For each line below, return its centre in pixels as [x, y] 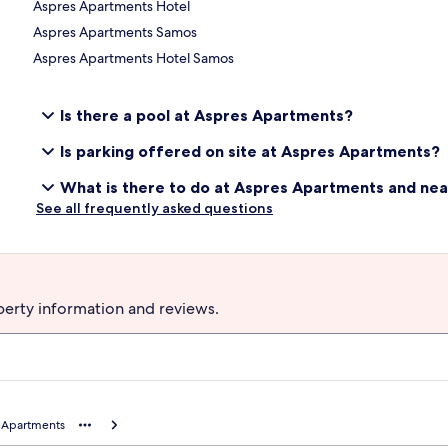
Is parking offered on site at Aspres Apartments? [250, 150]
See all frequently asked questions [154, 207]
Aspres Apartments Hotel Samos [134, 57]
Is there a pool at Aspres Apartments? [206, 114]
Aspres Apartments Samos [115, 31]
